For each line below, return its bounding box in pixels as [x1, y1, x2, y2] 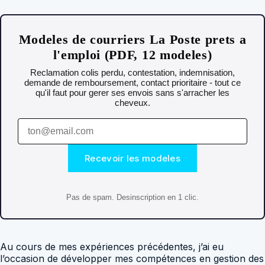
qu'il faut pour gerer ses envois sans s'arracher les [35, 88, 230, 98]
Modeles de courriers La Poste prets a [18, 32, 247, 47]
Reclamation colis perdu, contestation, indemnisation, [30, 67, 235, 78]
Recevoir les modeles [85, 153, 180, 164]
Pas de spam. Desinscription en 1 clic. [66, 192, 199, 202]
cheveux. [115, 98, 150, 108]
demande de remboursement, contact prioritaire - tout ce [24, 77, 241, 88]
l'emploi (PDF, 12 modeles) [53, 47, 212, 63]
